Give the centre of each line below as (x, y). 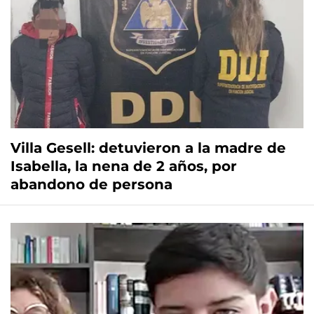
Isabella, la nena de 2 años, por (124, 166)
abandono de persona (91, 185)
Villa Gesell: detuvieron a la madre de (148, 148)
